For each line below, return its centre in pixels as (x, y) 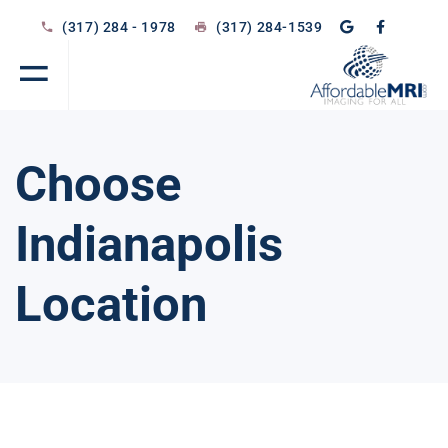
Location (111, 304)
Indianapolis (149, 244)
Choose (98, 184)
